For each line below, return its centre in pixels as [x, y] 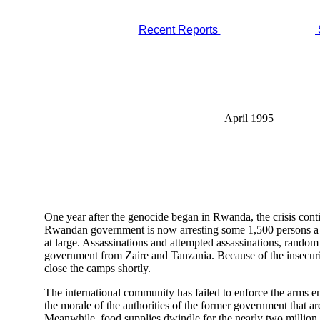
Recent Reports [179, 30]
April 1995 [250, 118]
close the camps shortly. [97, 269]
